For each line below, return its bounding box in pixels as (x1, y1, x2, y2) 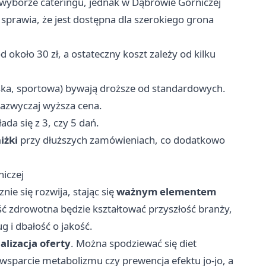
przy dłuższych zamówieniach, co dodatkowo (18, 132, 225, 147)
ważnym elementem (116, 184, 216, 198)
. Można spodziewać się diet (71, 236, 197, 250)
